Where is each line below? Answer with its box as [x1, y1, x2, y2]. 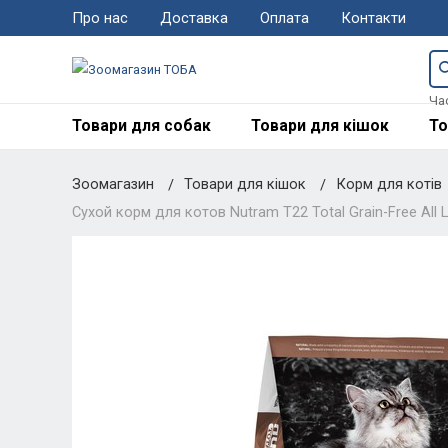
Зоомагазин [71, 174, 154, 193]
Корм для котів [335, 174, 446, 193]
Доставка [159, 9, 228, 28]
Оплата [259, 9, 309, 28]
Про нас [71, 9, 128, 28]
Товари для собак [71, 116, 211, 135]
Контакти [340, 9, 406, 28]
